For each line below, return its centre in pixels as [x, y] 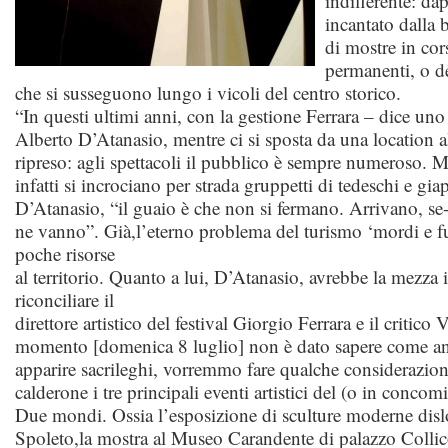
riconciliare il [64, 299]
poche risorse [65, 253]
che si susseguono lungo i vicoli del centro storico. [208, 92]
